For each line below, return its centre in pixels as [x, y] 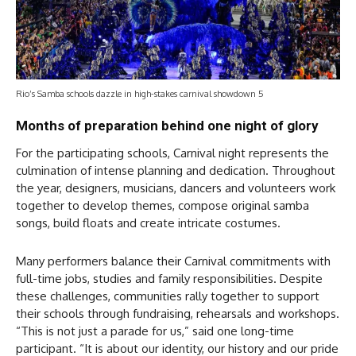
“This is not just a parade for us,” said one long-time [155, 331]
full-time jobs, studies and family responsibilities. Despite [169, 279]
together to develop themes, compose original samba [163, 206]
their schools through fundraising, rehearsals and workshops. [178, 314]
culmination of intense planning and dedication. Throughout [176, 171]
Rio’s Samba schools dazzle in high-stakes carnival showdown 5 [140, 94]
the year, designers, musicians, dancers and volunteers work [176, 188]
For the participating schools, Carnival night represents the [172, 153]
